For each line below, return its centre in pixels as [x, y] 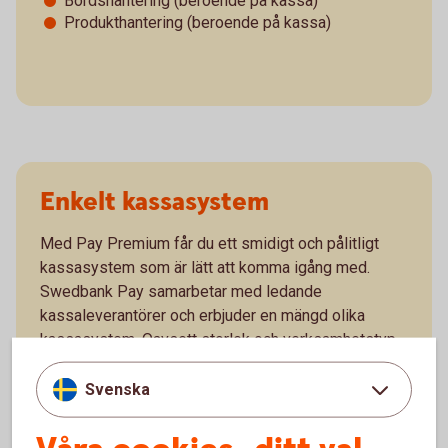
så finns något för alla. [116, 363]
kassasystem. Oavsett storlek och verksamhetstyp [218, 339]
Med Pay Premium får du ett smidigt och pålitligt [209, 243]
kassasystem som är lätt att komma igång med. [205, 267]
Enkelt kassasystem [154, 202]
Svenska [117, 389]
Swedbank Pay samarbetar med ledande [181, 291]
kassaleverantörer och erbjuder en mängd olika [202, 315]
